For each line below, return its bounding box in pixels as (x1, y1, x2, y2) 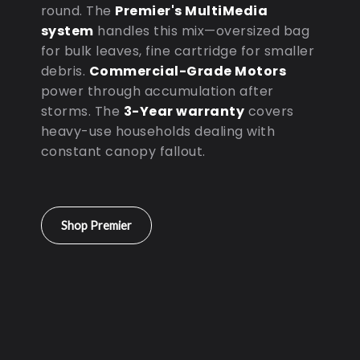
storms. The (40, 102, 124, 121)
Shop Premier (60, 219, 132, 233)
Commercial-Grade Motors (88, 62, 287, 81)
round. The (40, 2, 116, 21)
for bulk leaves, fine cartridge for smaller (40, 42, 315, 61)
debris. (40, 62, 89, 81)
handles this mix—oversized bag (93, 22, 310, 41)
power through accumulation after (40, 82, 274, 101)
